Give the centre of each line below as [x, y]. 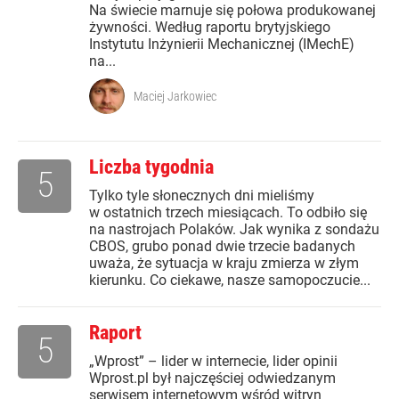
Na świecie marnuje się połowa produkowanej [232, 11]
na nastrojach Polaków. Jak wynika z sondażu [234, 230]
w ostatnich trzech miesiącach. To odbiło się [228, 213]
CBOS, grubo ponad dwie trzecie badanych [222, 247]
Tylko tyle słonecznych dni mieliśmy [202, 196]
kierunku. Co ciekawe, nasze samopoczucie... [230, 281]
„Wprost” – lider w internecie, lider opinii [213, 362]
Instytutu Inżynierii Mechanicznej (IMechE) [222, 45]
